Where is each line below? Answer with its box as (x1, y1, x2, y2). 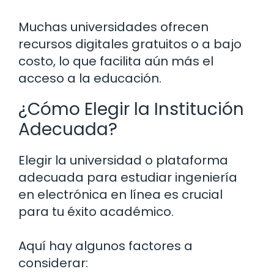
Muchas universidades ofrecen (18, 18, 209, 36)
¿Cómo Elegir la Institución (18, 97, 244, 122)
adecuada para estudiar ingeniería (18, 169, 237, 187)
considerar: (18, 254, 88, 272)
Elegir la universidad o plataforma (18, 152, 228, 169)
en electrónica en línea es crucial (18, 186, 223, 204)
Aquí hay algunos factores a (18, 237, 193, 255)
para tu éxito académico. (18, 203, 174, 221)
